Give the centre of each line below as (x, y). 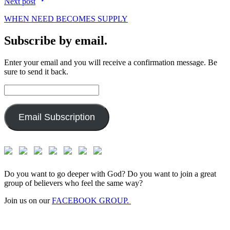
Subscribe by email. (56, 41)
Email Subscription (56, 117)
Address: (18, 98)
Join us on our (28, 200)
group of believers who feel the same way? (73, 183)
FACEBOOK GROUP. (91, 200)
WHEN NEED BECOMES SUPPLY (66, 19)
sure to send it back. (36, 71)
